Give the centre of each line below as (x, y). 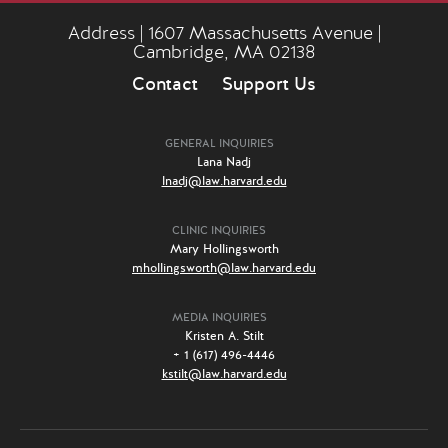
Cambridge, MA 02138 (224, 53)
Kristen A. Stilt (224, 336)
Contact (165, 84)
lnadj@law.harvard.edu (224, 181)
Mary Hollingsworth (224, 249)
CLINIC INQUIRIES (219, 231)
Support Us (269, 84)
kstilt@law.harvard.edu (224, 374)
